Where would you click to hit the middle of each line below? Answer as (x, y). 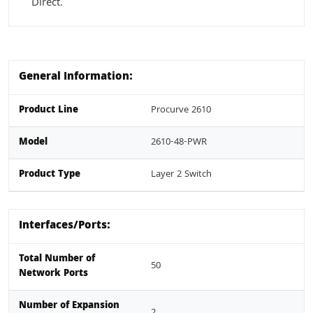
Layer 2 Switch (181, 174)
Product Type (50, 174)
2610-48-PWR (179, 142)
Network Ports (53, 274)
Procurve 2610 (181, 110)
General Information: (76, 77)
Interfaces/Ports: (65, 226)
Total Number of (57, 259)
